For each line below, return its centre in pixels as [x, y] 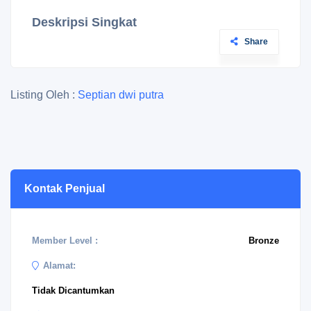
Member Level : [65, 241]
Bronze [264, 241]
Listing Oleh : [44, 95]
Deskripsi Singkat [84, 22]
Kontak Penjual [65, 188]
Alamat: [59, 266]
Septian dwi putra [121, 95]
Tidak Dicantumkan [73, 291]
